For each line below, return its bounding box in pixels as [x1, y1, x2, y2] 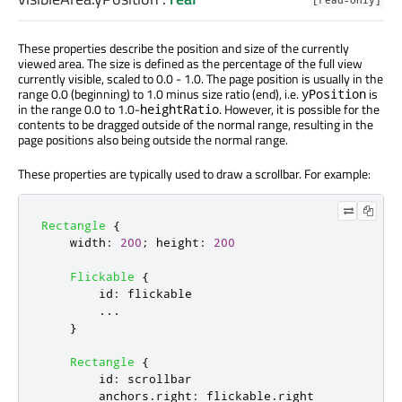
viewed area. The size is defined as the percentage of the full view [18, 54, 363, 74]
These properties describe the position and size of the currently [18, 39, 349, 58]
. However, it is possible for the [219, 100, 380, 119]
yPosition [301, 85, 366, 103]
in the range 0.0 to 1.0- [18, 100, 140, 119]
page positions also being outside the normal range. [18, 130, 288, 150]
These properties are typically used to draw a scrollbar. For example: [18, 164, 371, 184]
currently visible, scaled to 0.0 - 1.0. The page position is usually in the [18, 69, 383, 89]
